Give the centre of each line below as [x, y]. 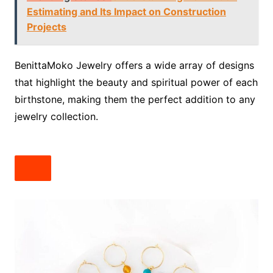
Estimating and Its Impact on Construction [126, 12]
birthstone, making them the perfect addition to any [135, 100]
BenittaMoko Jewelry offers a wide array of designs [134, 66]
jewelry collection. [56, 117]
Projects [46, 27]
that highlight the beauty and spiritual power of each [136, 83]
